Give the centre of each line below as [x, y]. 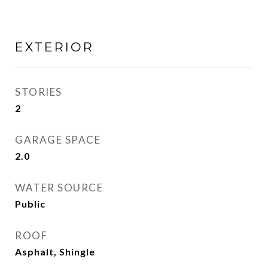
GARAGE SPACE [58, 140]
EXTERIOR [54, 47]
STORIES [39, 92]
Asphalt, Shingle [55, 252]
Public [30, 204]
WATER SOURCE [59, 188]
